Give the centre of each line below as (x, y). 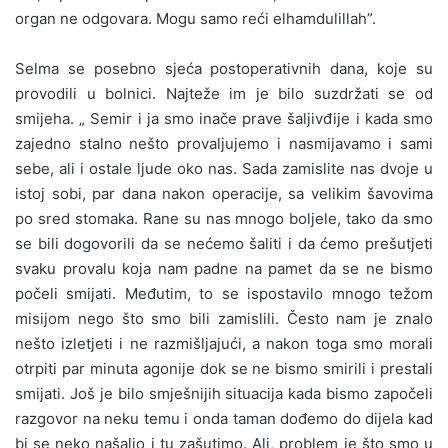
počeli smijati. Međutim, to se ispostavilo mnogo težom (224, 293)
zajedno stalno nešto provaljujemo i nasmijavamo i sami (224, 143)
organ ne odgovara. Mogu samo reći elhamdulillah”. (195, 18)
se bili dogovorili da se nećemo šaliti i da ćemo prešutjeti (224, 243)
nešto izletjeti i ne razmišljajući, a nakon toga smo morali (224, 343)
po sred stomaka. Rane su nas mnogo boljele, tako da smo (224, 218)
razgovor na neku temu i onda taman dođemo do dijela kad (224, 418)
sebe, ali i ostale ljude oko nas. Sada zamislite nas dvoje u (224, 168)
